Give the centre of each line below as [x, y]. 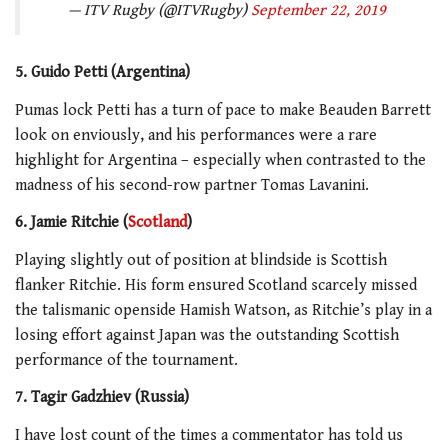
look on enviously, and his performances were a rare [196, 135]
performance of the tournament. [126, 360]
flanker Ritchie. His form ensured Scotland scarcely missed [216, 285]
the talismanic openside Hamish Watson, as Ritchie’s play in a [223, 310]
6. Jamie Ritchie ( [71, 223]
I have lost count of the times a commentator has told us [209, 435]
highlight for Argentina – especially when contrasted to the [220, 160]
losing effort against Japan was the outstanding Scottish [207, 335]
